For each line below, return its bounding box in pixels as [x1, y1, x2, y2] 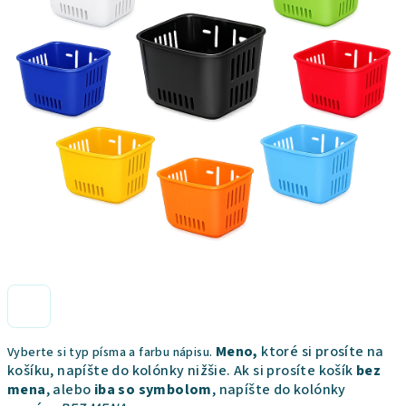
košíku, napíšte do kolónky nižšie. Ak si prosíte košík [7, 361, 356, 381]
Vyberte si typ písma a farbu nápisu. [7, 343, 213, 362]
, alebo [45, 380, 94, 400]
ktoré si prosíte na [261, 342, 384, 362]
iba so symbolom [93, 380, 212, 400]
